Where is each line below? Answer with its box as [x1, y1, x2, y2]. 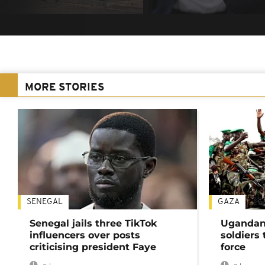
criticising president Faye [30, 241, 156, 253]
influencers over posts [30, 230, 140, 241]
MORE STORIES [25, 82, 104, 94]
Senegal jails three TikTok [30, 218, 157, 230]
